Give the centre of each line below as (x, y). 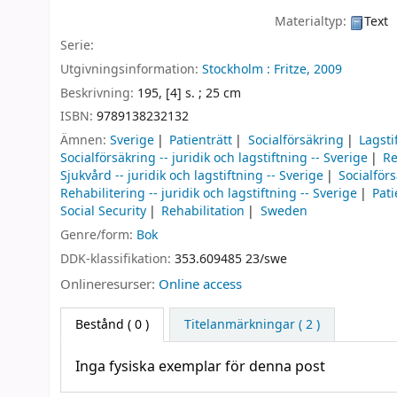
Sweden (284, 212)
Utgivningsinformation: (131, 69)
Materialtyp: (313, 22)
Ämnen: (85, 141)
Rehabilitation (203, 212)
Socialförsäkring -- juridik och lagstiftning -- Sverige (214, 159)
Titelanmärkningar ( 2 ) (252, 325)
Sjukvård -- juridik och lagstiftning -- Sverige (192, 176)
